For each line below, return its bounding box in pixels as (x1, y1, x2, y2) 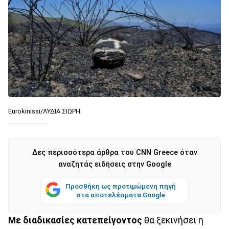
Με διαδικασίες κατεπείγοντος (8, 215, 142, 225)
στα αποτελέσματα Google (76, 190, 165, 199)
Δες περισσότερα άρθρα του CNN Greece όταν (32, 148, 197, 157)
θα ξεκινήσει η (142, 215, 203, 225)
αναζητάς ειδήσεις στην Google (58, 159, 171, 169)
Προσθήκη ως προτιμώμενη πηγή (65, 181, 176, 190)
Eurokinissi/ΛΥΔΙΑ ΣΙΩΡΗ (8, 107, 80, 115)
